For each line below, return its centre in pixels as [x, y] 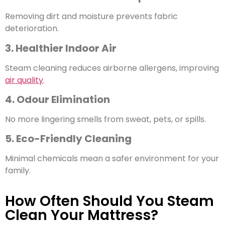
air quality [24, 80]
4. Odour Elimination [58, 100]
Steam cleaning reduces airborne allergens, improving [112, 68]
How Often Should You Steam [109, 201]
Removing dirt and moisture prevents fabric [91, 17]
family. [18, 171]
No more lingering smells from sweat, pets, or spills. [105, 120]
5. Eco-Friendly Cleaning [68, 139]
